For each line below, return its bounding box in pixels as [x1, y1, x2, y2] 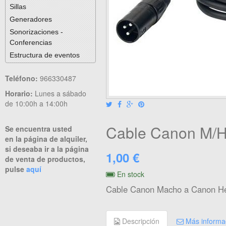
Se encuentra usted [5, 124, 72, 134]
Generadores [9, 15, 52, 23]
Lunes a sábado [33, 88, 86, 98]
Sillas [9, 3, 26, 11]
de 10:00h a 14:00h [5, 98, 68, 108]
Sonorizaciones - [9, 28, 63, 36]
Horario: [5, 88, 33, 98]
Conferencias [9, 38, 52, 46]
